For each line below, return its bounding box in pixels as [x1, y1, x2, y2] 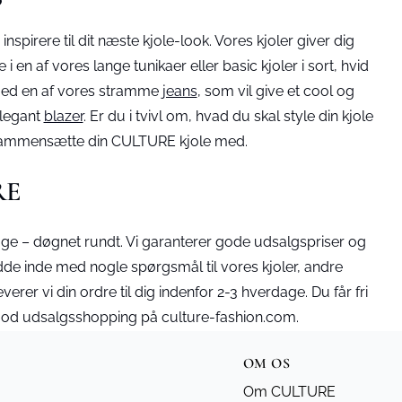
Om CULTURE [243, 383, 336, 400]
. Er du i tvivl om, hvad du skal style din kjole [83, 108, 373, 125]
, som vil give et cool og [197, 83, 354, 100]
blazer [43, 108, 83, 125]
